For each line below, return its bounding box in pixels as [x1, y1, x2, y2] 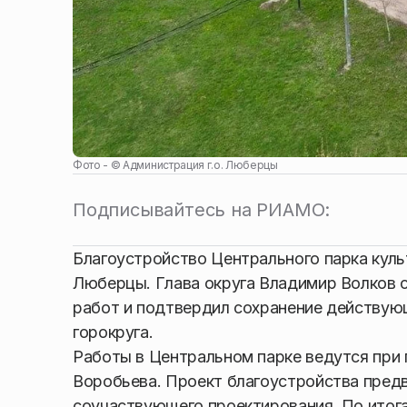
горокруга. [73, 323, 154, 342]
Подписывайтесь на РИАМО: [73, 199, 331, 222]
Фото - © [73, 158, 124, 173]
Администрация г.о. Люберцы [123, 158, 278, 173]
